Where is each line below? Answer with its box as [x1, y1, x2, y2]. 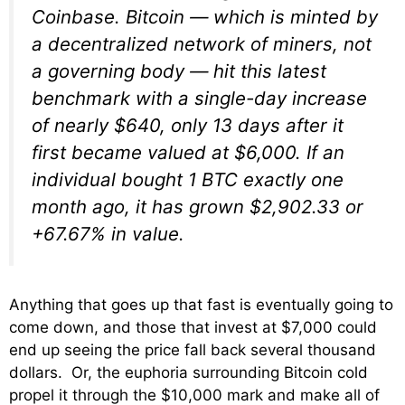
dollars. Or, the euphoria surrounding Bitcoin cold [9, 363, 368, 381]
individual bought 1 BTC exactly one [32, 167, 344, 191]
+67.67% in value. [32, 221, 184, 245]
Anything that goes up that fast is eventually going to [9, 295, 393, 314]
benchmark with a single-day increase [32, 86, 367, 109]
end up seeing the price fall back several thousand [9, 340, 376, 359]
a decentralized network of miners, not [32, 32, 372, 55]
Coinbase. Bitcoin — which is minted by [32, 5, 378, 28]
